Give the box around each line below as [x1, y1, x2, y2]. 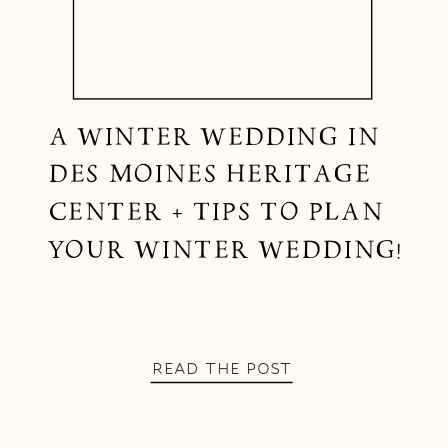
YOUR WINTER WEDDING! [47, 234, 402, 267]
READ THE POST [152, 358, 292, 379]
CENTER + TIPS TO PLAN [47, 196, 384, 229]
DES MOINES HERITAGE [47, 158, 371, 191]
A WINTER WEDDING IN [47, 120, 380, 153]
